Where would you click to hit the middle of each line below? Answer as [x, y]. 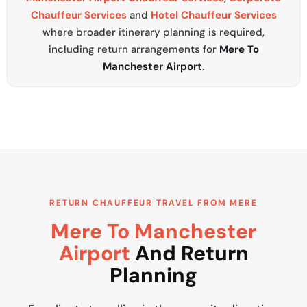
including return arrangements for [134, 50]
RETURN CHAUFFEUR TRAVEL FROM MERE [153, 203]
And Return [189, 254]
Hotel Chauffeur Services [213, 15]
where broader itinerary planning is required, [153, 33]
